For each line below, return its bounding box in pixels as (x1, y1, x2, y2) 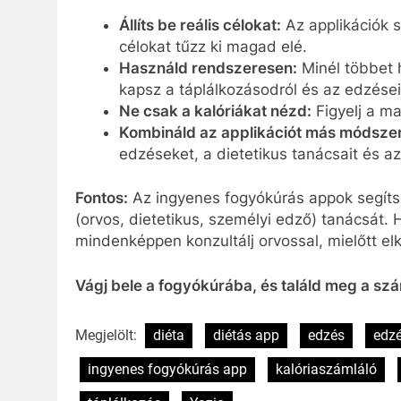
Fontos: (75, 189, 128, 208)
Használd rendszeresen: (118, 58, 297, 77)
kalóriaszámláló (276, 361, 377, 379)
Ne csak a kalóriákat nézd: (118, 101, 311, 120)
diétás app (213, 327, 279, 345)
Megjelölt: (75, 327, 141, 345)
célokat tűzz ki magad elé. (118, 37, 307, 55)
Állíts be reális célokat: (118, 15, 281, 34)
